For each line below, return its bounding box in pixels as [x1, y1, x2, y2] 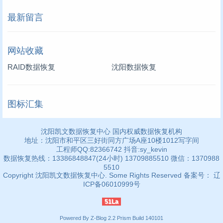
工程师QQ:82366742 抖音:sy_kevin [56, 145, 167, 153]
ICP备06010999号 [83, 180, 140, 188]
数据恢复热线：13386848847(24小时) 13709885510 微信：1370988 [3, 154, 220, 162]
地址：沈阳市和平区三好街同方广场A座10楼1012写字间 [24, 136, 199, 144]
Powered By [60, 215, 91, 221]
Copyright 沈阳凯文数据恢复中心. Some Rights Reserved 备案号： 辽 [2, 171, 221, 179]
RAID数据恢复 [7, 62, 55, 71]
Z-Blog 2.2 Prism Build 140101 [91, 215, 163, 221]
